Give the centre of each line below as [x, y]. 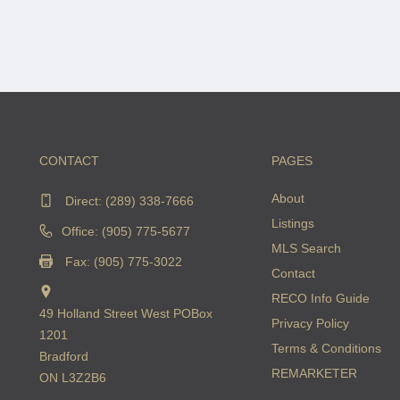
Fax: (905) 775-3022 [124, 262]
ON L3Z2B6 [73, 378]
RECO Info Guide [320, 298]
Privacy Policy [310, 323]
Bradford [64, 356]
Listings [292, 223]
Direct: [85, 201]
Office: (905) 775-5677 [126, 231]
